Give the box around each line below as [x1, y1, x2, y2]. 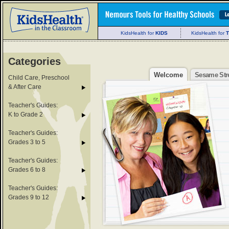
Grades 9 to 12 [8, 194, 49, 201]
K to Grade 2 [8, 111, 43, 118]
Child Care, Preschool [8, 74, 70, 81]
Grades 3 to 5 [8, 139, 45, 146]
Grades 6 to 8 [8, 166, 45, 173]
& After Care [8, 83, 41, 90]
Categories [8, 56, 61, 67]
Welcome [153, 71, 183, 79]
